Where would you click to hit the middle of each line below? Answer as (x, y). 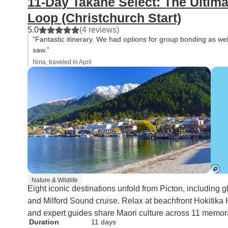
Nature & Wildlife (55, 180)
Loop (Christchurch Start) (104, 18)
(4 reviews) (99, 30)
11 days (104, 222)
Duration (44, 222)
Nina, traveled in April (62, 62)
